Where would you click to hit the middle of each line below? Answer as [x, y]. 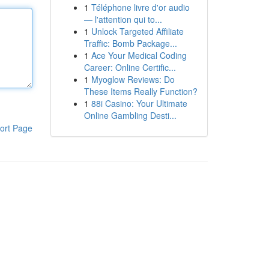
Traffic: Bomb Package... [130, 43]
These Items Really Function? [141, 91]
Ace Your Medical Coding [139, 55]
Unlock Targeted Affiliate [137, 31]
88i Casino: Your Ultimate [139, 103]
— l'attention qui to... [123, 19]
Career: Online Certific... [130, 67]
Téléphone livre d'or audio [140, 7]
